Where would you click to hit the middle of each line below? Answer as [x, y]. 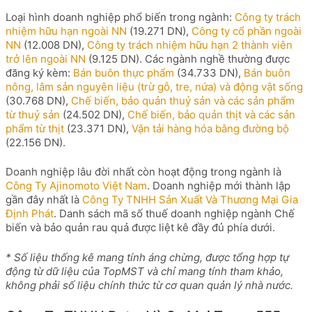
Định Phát [30, 213]
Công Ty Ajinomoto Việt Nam [76, 186]
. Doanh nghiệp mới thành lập [219, 186]
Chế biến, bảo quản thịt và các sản [211, 114]
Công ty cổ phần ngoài [247, 31]
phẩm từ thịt [35, 128]
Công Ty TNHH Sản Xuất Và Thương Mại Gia [190, 200]
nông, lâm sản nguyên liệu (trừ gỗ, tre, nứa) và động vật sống [154, 86]
